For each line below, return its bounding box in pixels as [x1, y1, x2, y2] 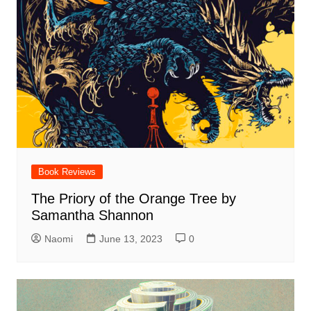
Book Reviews [37, 167, 96, 178]
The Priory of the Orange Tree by [31, 191, 236, 207]
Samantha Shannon [31, 208, 153, 224]
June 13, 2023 [99, 233, 162, 245]
